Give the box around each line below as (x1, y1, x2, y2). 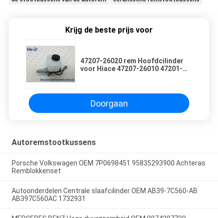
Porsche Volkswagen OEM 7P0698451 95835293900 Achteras (11, 159, 205, 167)
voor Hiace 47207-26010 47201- (80, 65, 182, 73)
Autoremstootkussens (11, 138, 96, 147)
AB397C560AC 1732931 (11, 194, 86, 202)
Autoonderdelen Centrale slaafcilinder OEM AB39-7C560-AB (11, 186, 198, 195)
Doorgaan (90, 98, 128, 109)
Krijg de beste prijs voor (65, 25, 153, 35)
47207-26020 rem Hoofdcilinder (80, 57, 183, 65)
